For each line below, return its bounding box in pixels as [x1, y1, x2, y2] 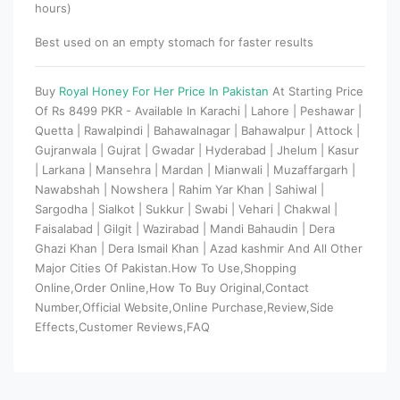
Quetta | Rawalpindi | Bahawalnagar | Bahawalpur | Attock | [35, 122, 360, 137]
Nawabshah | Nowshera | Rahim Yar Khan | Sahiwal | [35, 181, 324, 196]
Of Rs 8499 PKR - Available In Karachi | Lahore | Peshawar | [35, 103, 362, 118]
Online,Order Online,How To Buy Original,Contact [35, 279, 309, 295]
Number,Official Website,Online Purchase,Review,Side [35, 299, 334, 314]
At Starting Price [272, 83, 363, 98]
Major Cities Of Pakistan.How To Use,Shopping [35, 260, 296, 275]
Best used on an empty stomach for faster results [35, 34, 313, 49]
